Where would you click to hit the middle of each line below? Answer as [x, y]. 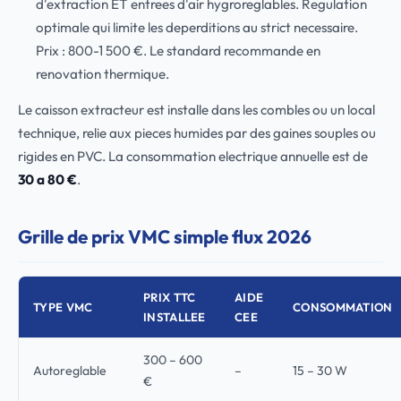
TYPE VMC [63, 307]
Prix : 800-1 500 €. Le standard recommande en [178, 51]
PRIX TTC [170, 297]
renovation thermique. [102, 74]
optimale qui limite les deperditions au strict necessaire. [196, 27]
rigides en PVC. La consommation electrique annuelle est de [193, 156]
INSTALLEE [175, 317]
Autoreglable [70, 371]
